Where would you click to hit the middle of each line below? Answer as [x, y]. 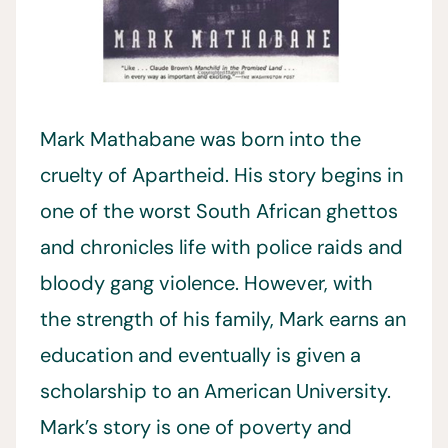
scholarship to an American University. [215, 391]
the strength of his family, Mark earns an [223, 319]
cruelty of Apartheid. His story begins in [221, 175]
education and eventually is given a [200, 355]
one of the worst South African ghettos [219, 211]
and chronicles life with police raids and [221, 247]
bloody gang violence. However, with [206, 283]
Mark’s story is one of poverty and [196, 427]
